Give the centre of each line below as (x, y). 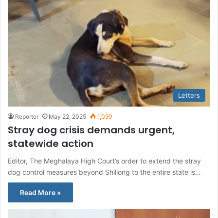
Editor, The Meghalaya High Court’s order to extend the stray (104, 161)
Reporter (27, 117)
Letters (189, 95)
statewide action (51, 144)
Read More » (40, 192)
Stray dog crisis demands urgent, (91, 130)
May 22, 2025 (67, 117)
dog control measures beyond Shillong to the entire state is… (104, 172)
